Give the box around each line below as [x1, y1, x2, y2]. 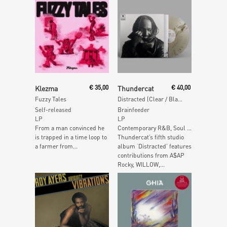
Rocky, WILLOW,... [117, 161, 165, 169]
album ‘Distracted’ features [117, 142, 192, 150]
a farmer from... [35, 142, 78, 150]
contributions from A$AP [117, 152, 184, 160]
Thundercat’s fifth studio [117, 133, 184, 141]
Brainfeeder [117, 106, 149, 114]
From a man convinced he [35, 124, 104, 132]
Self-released [35, 106, 71, 114]
